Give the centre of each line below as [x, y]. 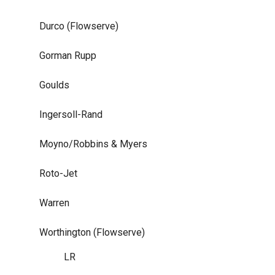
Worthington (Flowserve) [92, 232]
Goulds [54, 85]
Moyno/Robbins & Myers [93, 144]
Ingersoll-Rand [71, 114]
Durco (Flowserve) [79, 26]
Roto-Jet [58, 173]
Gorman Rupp [68, 55]
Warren [54, 203]
